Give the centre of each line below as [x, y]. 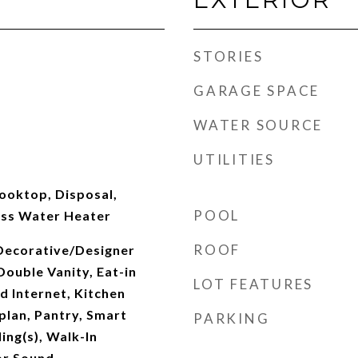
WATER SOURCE [258, 125]
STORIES [229, 56]
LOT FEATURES [253, 284]
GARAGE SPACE [257, 91]
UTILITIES [234, 159]
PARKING [232, 318]
